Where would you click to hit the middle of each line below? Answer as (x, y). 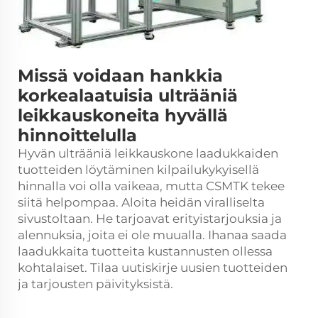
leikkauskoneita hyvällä (123, 115)
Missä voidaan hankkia (120, 75)
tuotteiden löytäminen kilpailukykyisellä (138, 169)
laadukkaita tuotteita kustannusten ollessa (145, 251)
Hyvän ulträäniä (66, 153)
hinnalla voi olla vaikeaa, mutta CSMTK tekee (151, 186)
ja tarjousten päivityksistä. (95, 284)
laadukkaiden (237, 153)
